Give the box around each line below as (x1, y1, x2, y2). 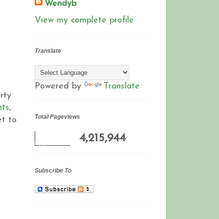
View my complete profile (35, 15, 134, 25)
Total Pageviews (35, 113, 80, 121)
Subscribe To (35, 167, 71, 174)
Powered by (35, 82, 84, 91)
